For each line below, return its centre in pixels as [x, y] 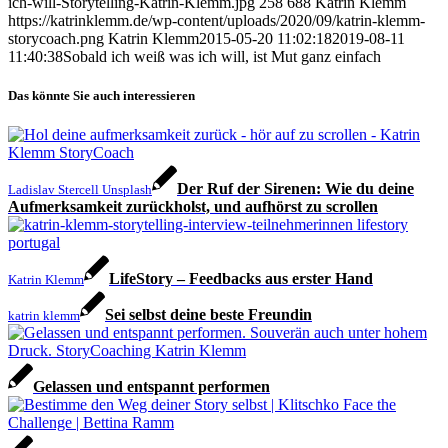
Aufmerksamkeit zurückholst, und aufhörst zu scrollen [193, 207]
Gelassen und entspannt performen [151, 387]
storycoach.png [56, 39]
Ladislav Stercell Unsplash [80, 190]
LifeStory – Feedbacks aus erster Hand [241, 279]
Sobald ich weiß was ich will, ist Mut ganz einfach [222, 57]
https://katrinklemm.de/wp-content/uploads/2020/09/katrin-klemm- [216, 21]
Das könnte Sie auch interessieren [101, 96]
